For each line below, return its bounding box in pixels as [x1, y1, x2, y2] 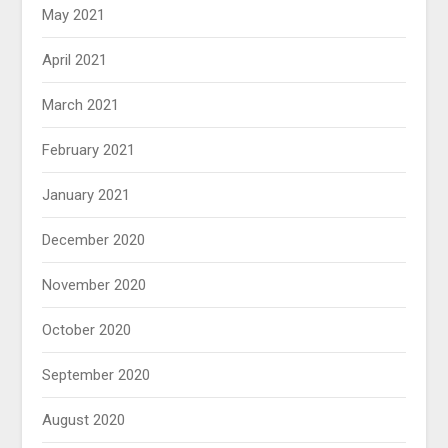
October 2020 [42, 321, 132, 340]
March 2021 [42, 96, 120, 115]
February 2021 [42, 141, 136, 160]
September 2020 [42, 366, 151, 385]
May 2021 [42, 6, 106, 25]
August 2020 [42, 411, 126, 430]
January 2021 [42, 186, 131, 205]
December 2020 [42, 231, 146, 250]
